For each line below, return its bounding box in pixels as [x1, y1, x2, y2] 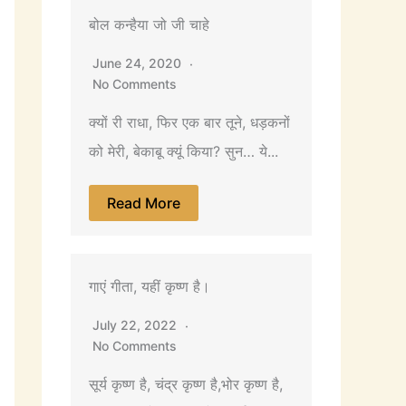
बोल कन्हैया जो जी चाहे [89, 14, 209, 34]
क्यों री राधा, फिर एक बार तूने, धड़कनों [89, 112, 290, 131]
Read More [107, 193, 180, 212]
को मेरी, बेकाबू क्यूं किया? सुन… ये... [89, 141, 278, 160]
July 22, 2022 [92, 316, 180, 333]
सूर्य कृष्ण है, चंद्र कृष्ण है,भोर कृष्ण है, [89, 374, 283, 393]
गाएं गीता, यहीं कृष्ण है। [89, 276, 210, 295]
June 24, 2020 [92, 54, 185, 71]
